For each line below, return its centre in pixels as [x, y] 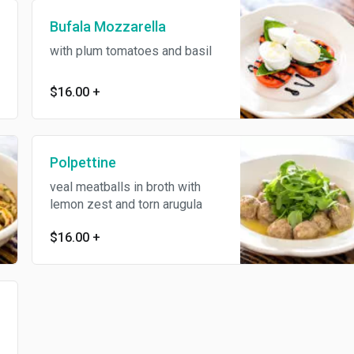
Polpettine [83, 162]
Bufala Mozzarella [107, 27]
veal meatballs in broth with [125, 186]
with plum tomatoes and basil [130, 51]
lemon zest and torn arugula [126, 204]
